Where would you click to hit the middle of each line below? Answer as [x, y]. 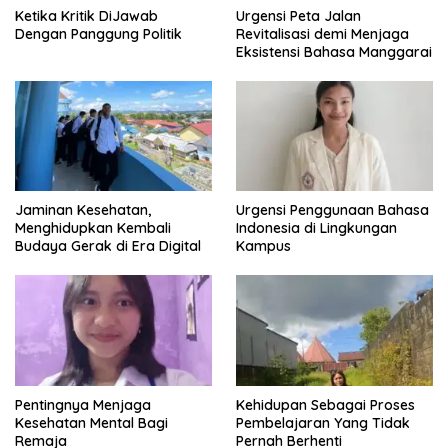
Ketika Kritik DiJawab [86, 16]
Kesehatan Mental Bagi [91, 422]
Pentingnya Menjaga [83, 404]
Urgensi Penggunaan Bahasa [332, 210]
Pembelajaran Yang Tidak [323, 422]
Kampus [263, 246]
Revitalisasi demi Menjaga [322, 34]
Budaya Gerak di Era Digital [108, 246]
